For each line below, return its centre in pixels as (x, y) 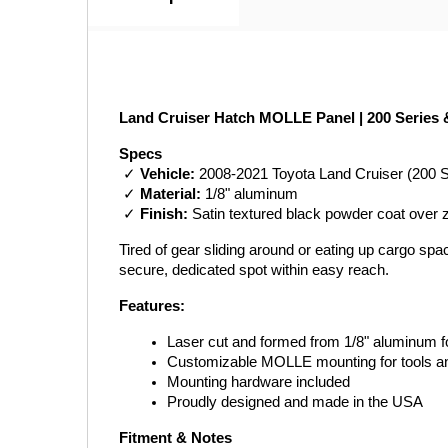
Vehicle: (167, 174)
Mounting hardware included (258, 382)
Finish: (164, 214)
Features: (152, 306)
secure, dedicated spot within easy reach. (254, 270)
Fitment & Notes (175, 438)
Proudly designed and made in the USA (295, 402)
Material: (170, 194)
